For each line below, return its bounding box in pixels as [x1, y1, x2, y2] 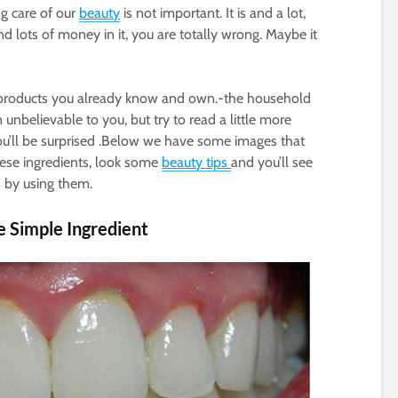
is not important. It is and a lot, [120, 4, 306, 21]
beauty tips [162, 154, 231, 171]
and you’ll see [231, 154, 313, 171]
